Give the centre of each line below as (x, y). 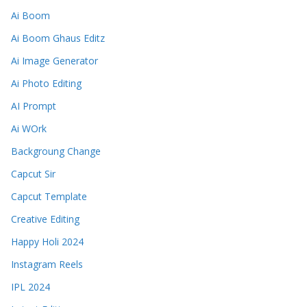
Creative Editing (45, 219)
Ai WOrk (29, 129)
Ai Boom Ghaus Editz (58, 38)
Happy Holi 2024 (47, 242)
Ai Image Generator (54, 61)
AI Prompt (34, 106)
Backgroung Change (56, 151)
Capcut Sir (33, 174)
